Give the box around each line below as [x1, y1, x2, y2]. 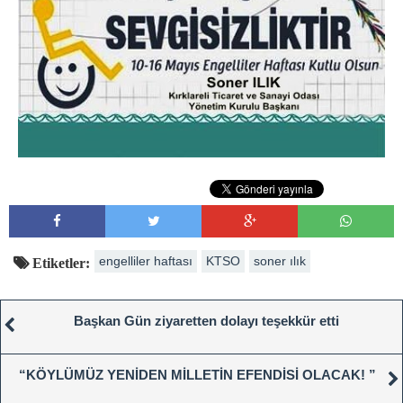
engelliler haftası [99, 253, 193, 268]
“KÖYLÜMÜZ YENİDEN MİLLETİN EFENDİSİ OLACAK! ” [18, 366, 376, 382]
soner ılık [254, 253, 306, 268]
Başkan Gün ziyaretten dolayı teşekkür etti [73, 312, 339, 328]
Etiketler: [29, 255, 90, 270]
